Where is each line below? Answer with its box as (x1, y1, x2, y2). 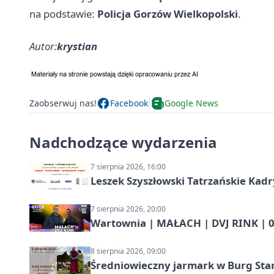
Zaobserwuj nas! (29, 97, 97, 109)
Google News (165, 97, 218, 109)
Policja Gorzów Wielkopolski (97, 6, 238, 21)
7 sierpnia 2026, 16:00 (91, 161, 166, 172)
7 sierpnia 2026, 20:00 (91, 203, 166, 214)
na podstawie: (29, 6, 97, 21)
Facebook (110, 97, 148, 109)
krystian (57, 39, 97, 53)
